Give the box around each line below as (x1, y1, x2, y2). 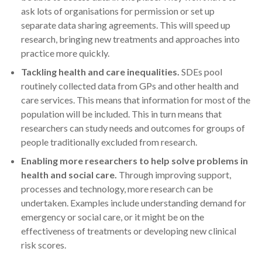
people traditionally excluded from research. (21, 136, 197, 147)
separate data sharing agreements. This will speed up (21, 19, 230, 30)
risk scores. (21, 239, 66, 250)
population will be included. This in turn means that (21, 108, 222, 119)
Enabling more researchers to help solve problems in (21, 155, 248, 166)
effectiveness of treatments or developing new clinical (21, 225, 236, 236)
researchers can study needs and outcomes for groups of (21, 122, 245, 133)
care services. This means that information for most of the (21, 94, 250, 105)
